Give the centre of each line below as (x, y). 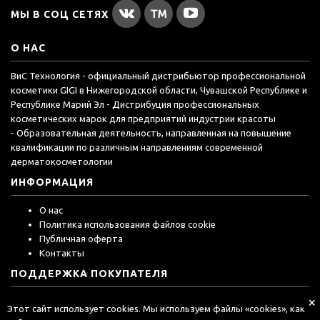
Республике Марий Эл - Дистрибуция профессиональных (135, 105)
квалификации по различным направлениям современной (137, 147)
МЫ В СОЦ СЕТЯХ (60, 15)
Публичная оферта (81, 239)
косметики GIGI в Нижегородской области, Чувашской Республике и (159, 90)
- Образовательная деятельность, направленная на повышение (151, 133)
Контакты (62, 253)
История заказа (56, 302)
